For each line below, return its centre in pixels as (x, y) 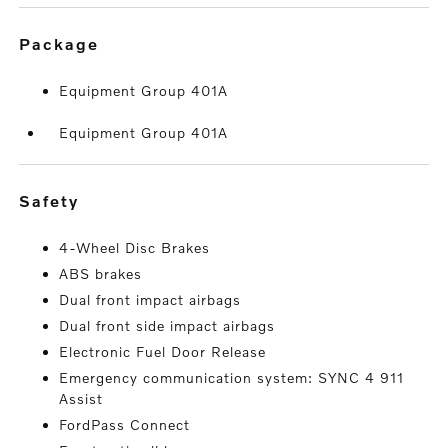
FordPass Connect (125, 424)
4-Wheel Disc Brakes (135, 247)
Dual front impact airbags (150, 299)
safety (56, 200)
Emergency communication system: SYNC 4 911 (232, 377)
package (66, 43)
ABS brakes (101, 273)
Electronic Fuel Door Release (163, 351)
